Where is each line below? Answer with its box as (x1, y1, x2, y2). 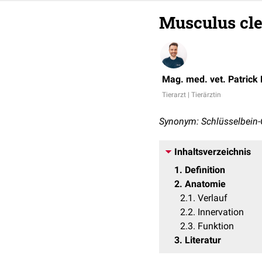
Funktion (198, 220, 234, 232)
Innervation (198, 206, 244, 218)
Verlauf (198, 192, 227, 204)
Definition (185, 164, 225, 175)
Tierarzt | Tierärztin (162, 91, 221, 99)
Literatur (185, 235, 221, 246)
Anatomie (185, 178, 226, 189)
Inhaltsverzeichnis (174, 146, 251, 157)
